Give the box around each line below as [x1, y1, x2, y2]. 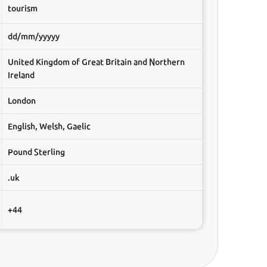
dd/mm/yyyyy [8, 31, 60, 41]
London [8, 95, 36, 105]
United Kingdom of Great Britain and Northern [8, 57, 185, 67]
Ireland [8, 70, 35, 80]
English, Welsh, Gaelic [8, 121, 91, 131]
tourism [8, 3, 38, 13]
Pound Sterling [8, 147, 65, 157]
